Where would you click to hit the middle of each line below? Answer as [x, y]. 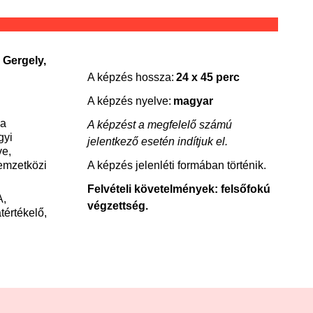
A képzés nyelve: [129, 101]
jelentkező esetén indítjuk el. [157, 141]
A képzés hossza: [131, 77]
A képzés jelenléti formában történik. [176, 165]
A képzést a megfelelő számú [159, 125]
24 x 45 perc [208, 77]
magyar [192, 101]
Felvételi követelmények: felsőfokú [179, 189]
